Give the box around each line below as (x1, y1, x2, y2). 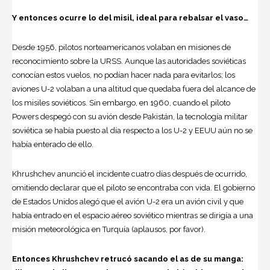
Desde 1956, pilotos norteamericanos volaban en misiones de (12, 43, 231, 52)
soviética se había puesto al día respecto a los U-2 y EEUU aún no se (12, 126, 253, 136)
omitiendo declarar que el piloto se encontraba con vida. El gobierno (12, 183, 255, 193)
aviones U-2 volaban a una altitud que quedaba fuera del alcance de (12, 84, 256, 94)
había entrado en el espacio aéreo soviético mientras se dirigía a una (12, 211, 253, 221)
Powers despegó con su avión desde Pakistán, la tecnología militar (12, 112, 248, 122)
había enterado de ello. (12, 140, 93, 149)
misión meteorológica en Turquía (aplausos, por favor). (12, 225, 206, 234)
